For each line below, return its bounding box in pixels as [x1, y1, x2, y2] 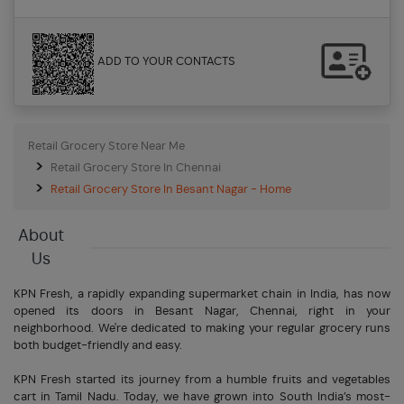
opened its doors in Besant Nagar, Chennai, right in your [14, 305, 390, 317]
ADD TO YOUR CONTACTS [97, 55, 235, 68]
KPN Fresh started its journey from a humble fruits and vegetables [14, 373, 390, 386]
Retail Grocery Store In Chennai [50, 161, 221, 174]
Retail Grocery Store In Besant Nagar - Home [50, 183, 291, 196]
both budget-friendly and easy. [14, 339, 182, 352]
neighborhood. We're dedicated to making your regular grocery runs [14, 322, 390, 335]
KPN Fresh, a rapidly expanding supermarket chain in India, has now [14, 288, 390, 300]
